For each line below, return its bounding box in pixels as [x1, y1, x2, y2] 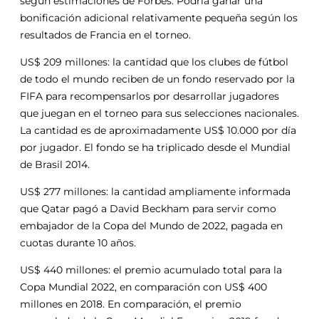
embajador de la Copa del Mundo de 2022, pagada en [20, 219, 283, 232]
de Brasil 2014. [20, 157, 90, 171]
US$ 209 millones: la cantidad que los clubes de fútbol [20, 55, 288, 68]
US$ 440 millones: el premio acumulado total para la [20, 263, 282, 276]
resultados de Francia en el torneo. [20, 28, 191, 41]
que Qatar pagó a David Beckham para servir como [20, 202, 276, 215]
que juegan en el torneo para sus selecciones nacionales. [20, 106, 299, 120]
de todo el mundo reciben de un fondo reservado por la [20, 72, 295, 85]
